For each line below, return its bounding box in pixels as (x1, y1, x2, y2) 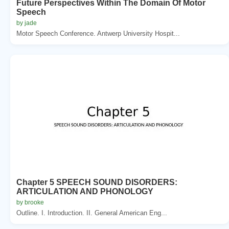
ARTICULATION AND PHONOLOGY (16, 187, 153, 196)
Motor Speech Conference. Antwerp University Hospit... (16, 29, 180, 37)
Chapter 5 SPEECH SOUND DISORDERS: (16, 177, 177, 187)
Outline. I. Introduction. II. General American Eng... (16, 209, 167, 217)
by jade (16, 19, 37, 27)
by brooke (16, 198, 44, 206)
